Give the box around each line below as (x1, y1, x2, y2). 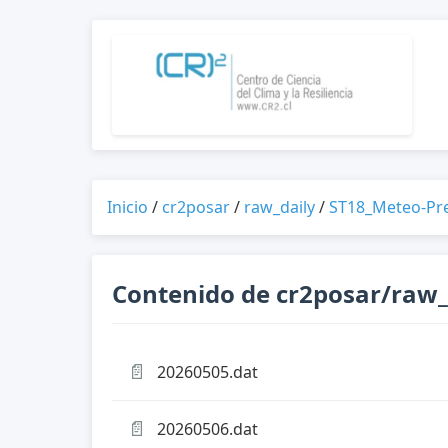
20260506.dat (157, 417, 258, 440)
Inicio (107, 196, 148, 218)
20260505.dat (157, 360, 258, 383)
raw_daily (244, 196, 315, 218)
